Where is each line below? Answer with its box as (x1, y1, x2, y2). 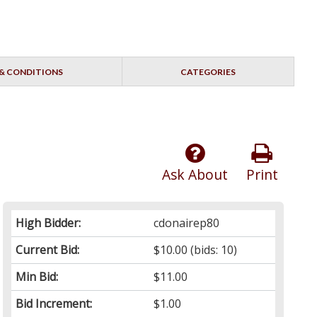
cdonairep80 (154, 215, 220, 231)
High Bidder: (16, 215, 81, 231)
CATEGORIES (180, 67, 236, 78)
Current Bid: (16, 242, 80, 258)
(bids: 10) (188, 242, 238, 258)
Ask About (161, 165, 228, 185)
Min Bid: (16, 269, 59, 285)
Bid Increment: (16, 296, 93, 312)
